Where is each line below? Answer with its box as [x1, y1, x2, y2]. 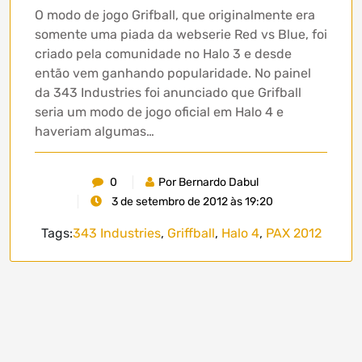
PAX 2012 [265, 225, 322, 242]
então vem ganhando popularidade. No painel [35, 65, 311, 82]
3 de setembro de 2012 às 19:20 [108, 195, 273, 209]
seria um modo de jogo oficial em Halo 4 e [35, 104, 284, 120]
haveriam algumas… [35, 124, 154, 140]
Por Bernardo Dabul [158, 175, 259, 190]
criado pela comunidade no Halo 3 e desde [35, 46, 292, 62]
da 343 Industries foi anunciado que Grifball [35, 85, 301, 101]
